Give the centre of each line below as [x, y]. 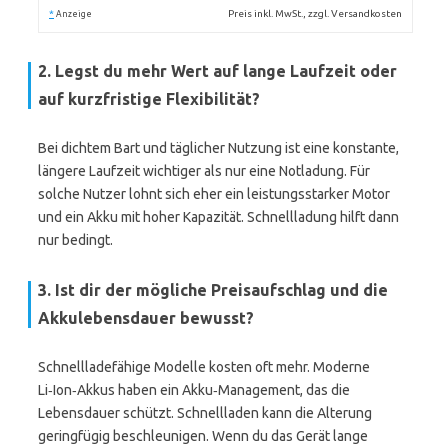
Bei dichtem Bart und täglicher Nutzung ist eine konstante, [218, 148]
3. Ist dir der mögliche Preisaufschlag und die [213, 290]
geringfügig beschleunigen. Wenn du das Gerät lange [203, 436]
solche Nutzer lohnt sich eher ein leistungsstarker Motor [214, 194]
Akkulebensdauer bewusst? [146, 318]
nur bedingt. [75, 240]
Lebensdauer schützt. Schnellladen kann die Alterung [205, 413]
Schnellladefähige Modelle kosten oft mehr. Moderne [204, 367]
